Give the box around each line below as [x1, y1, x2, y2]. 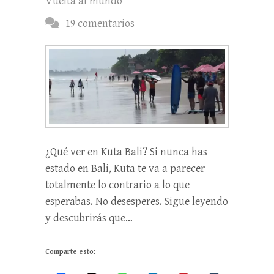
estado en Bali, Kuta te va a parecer [45, 162, 205, 176]
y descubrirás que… [45, 212, 133, 225]
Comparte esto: [45, 248, 95, 256]
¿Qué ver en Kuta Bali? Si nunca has [45, 146, 207, 159]
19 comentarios [65, 17, 135, 30]
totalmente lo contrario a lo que [45, 179, 190, 192]
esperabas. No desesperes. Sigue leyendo [45, 195, 228, 209]
